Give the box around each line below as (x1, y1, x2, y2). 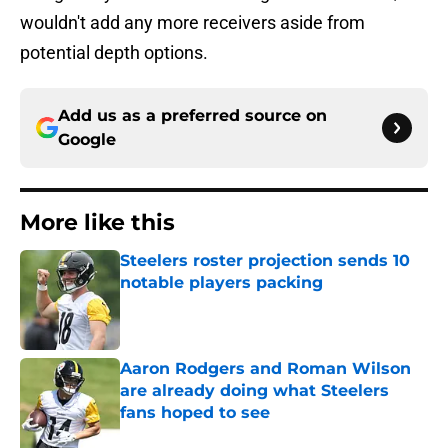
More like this (20, 209, 175, 237)
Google (58, 130, 116, 150)
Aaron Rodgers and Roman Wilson (120, 359, 411, 379)
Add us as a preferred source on (58, 106, 327, 126)
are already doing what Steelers (120, 381, 389, 401)
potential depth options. (20, 42, 208, 64)
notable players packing (120, 273, 323, 293)
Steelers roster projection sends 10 (120, 251, 410, 271)
